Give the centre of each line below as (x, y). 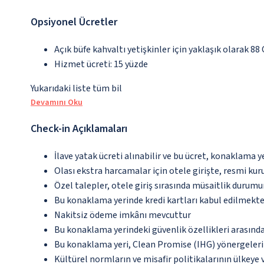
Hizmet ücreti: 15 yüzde (101, 64)
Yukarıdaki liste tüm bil (76, 88)
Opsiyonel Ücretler (74, 22)
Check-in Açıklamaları (79, 129)
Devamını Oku (57, 103)
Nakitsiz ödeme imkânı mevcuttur (123, 215)
